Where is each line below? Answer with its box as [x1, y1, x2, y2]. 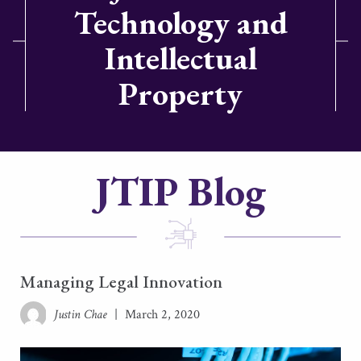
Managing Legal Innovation [20, 270, 222, 293]
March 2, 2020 [125, 306, 200, 323]
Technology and [73, 2, 288, 44]
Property [118, 73, 243, 114]
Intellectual [104, 37, 257, 79]
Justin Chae [54, 306, 107, 323]
